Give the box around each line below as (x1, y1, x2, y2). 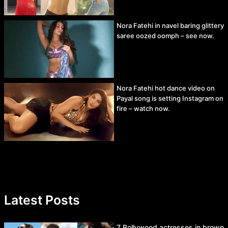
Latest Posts (4, 192, 80, 208)
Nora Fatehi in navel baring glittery (117, 21, 224, 30)
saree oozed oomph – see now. (117, 31, 214, 40)
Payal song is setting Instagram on (117, 94, 223, 103)
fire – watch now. (117, 104, 170, 113)
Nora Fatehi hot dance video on (117, 84, 215, 93)
